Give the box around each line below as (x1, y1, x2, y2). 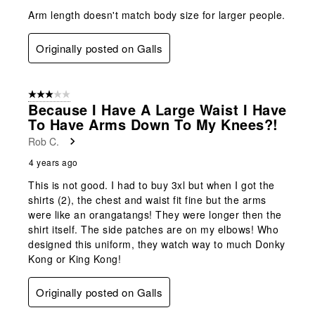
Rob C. (28, 134, 59, 148)
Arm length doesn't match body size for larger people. (28, 7, 285, 22)
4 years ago (29, 155, 78, 168)
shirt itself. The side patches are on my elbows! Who (28, 221, 278, 236)
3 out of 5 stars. (28, 88, 92, 101)
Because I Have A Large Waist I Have (28, 98, 287, 120)
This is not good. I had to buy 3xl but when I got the (28, 177, 275, 192)
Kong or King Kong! (28, 251, 121, 266)
